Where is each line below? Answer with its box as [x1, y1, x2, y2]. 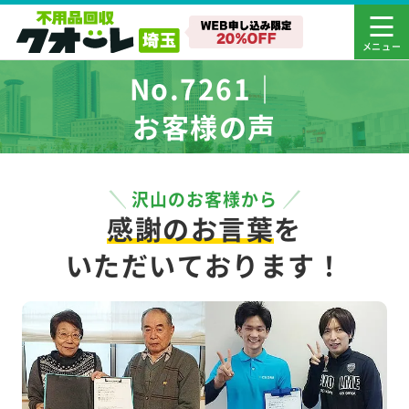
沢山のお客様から [131, 186, 278, 212]
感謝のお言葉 [107, 209, 275, 248]
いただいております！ [65, 246, 344, 285]
